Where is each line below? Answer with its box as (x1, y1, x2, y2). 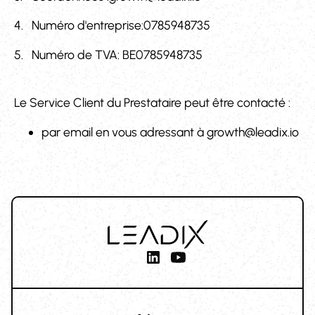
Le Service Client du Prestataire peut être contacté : (13, 94, 290, 110)
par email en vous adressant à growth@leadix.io (41, 124, 300, 139)
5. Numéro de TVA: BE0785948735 (13, 47, 202, 63)
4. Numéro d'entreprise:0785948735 (13, 18, 210, 33)
